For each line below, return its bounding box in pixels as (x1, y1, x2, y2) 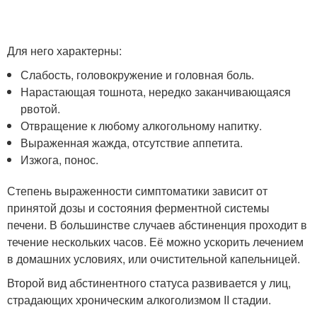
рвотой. (21, 100, 61, 117)
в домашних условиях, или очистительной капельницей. (7, 250, 300, 267)
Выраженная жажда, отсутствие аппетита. (21, 134, 243, 151)
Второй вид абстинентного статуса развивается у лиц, (7, 274, 291, 291)
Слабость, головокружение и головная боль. (21, 66, 255, 83)
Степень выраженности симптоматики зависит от (7, 182, 267, 199)
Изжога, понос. (21, 151, 99, 168)
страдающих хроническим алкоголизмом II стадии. (7, 291, 271, 308)
